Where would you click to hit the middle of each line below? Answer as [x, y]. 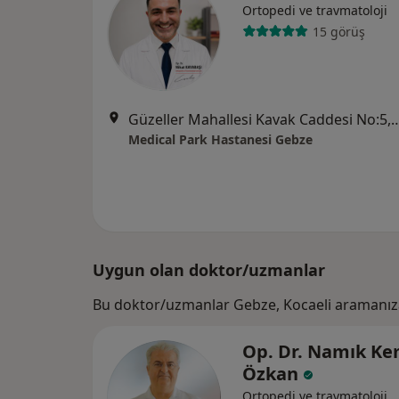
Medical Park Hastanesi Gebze [220, 139]
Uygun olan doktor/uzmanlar [209, 270]
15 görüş [338, 31]
